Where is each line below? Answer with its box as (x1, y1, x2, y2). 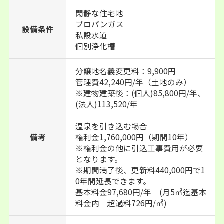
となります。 (75, 153, 123, 165)
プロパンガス (75, 18, 124, 29)
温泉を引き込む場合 (75, 120, 148, 132)
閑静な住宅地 (75, 7, 124, 18)
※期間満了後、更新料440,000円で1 (75, 164, 206, 176)
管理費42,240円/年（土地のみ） (75, 76, 192, 88)
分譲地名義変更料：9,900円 (75, 65, 176, 77)
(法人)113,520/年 (75, 98, 138, 110)
